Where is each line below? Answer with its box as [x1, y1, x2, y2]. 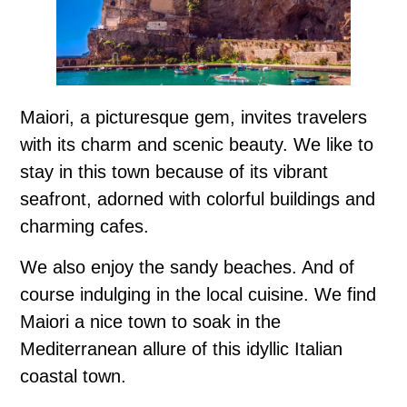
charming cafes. [20, 216, 149, 237]
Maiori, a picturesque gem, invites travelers [20, 107, 367, 128]
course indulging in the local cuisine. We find [20, 284, 376, 305]
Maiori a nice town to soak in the [20, 312, 281, 333]
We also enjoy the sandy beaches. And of [20, 257, 354, 278]
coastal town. [20, 366, 126, 387]
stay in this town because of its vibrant [20, 162, 328, 183]
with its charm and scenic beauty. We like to [20, 134, 373, 155]
